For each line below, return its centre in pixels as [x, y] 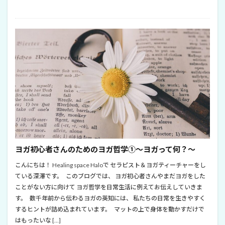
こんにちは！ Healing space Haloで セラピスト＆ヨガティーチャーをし [110, 165]
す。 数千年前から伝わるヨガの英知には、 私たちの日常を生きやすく [110, 198]
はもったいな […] [38, 220]
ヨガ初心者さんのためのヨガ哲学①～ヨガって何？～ [105, 149]
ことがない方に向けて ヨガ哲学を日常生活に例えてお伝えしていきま [109, 187]
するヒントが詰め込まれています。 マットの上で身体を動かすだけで [110, 209]
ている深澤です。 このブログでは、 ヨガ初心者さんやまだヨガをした [110, 176]
